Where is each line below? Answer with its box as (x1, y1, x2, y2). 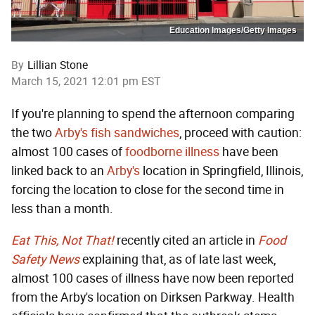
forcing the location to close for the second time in (11, 181, 284, 198)
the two (11, 124, 55, 141)
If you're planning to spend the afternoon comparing (11, 105, 295, 122)
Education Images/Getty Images (169, 25, 297, 35)
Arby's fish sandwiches (55, 124, 179, 141)
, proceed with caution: (179, 124, 302, 141)
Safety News (11, 251, 79, 267)
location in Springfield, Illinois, (140, 162, 303, 179)
